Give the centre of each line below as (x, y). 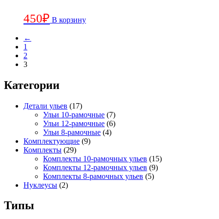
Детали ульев (45, 106)
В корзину (69, 20)
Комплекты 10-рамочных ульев (95, 158)
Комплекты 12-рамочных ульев (95, 167)
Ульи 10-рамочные (74, 114)
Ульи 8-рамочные (72, 132)
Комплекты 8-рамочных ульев (93, 176)
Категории (32, 85)
